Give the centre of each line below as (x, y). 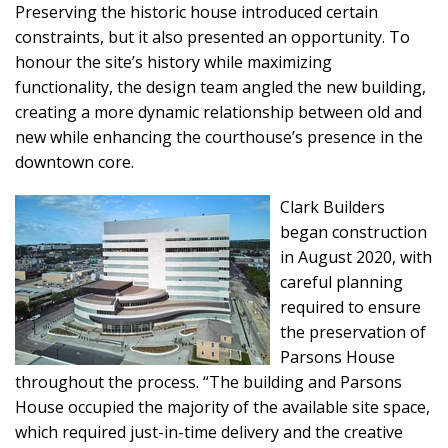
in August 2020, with (356, 257)
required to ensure (350, 307)
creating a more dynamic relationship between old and (218, 112)
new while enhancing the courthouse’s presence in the (219, 137)
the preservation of (353, 332)
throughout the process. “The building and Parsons (208, 382)
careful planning (341, 282)
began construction (353, 232)
